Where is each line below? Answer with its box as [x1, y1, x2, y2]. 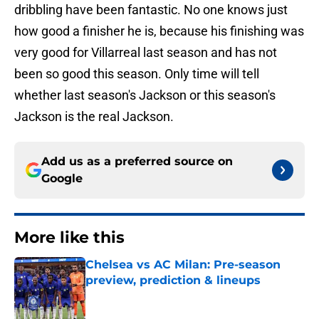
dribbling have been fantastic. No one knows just [14, 2, 288, 18]
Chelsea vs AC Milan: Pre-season [85, 258, 281, 272]
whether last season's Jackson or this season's [14, 88, 276, 103]
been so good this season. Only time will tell [14, 66, 259, 82]
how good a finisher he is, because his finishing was [14, 23, 304, 39]
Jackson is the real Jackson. [14, 109, 174, 125]
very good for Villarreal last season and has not [14, 45, 277, 61]
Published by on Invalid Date [85, 288, 209, 300]
